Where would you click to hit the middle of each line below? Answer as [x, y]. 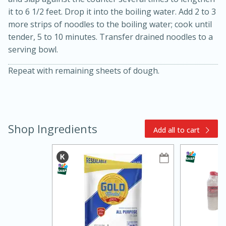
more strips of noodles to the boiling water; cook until [110, 24]
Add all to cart [177, 130]
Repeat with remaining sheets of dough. [84, 71]
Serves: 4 [175, 147]
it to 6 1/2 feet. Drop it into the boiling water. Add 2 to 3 [112, 12]
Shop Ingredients [53, 129]
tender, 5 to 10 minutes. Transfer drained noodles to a [110, 37]
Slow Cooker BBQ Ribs [80, 118]
